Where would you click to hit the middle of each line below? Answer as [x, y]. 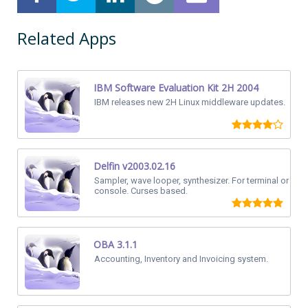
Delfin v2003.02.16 [134, 166]
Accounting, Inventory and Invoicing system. [181, 259]
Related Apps [67, 38]
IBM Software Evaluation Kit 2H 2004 [176, 88]
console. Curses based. [141, 191]
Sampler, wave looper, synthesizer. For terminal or [191, 180]
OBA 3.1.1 [115, 244]
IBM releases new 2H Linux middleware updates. [190, 102]
